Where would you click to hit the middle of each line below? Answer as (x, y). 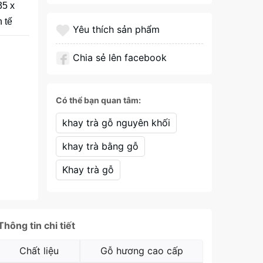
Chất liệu (39, 251)
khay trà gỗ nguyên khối (116, 123)
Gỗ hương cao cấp (141, 251)
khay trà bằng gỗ (100, 146)
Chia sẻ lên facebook (119, 58)
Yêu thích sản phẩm (116, 29)
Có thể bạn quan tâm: (98, 100)
